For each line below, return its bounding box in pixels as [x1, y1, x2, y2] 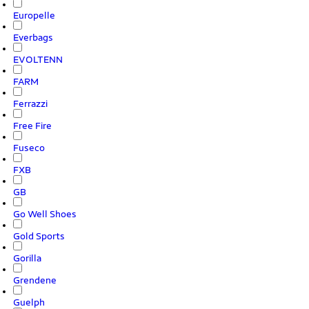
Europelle [13, 10, 55, 21]
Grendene [13, 275, 57, 286]
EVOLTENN [13, 54, 63, 65]
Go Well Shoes [13, 208, 77, 219]
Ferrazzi [13, 98, 48, 109]
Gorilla [13, 252, 41, 263]
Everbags [13, 32, 53, 43]
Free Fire [13, 120, 52, 131]
